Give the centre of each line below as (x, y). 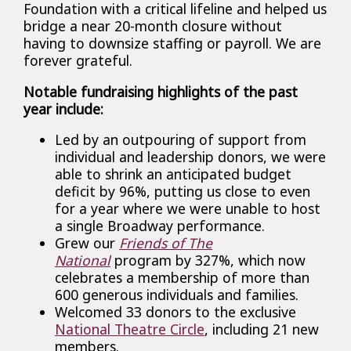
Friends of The (166, 243)
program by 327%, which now (208, 260)
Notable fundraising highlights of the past (161, 91)
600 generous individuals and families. (177, 295)
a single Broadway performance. (162, 226)
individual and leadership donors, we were (190, 157)
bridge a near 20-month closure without (153, 26)
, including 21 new (262, 329)
